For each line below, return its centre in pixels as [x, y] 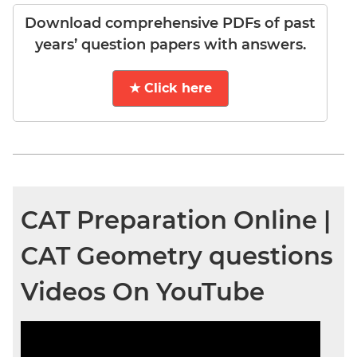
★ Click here [170, 88]
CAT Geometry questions [177, 255]
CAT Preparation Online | [176, 220]
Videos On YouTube [143, 291]
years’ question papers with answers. [170, 45]
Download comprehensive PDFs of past [171, 24]
